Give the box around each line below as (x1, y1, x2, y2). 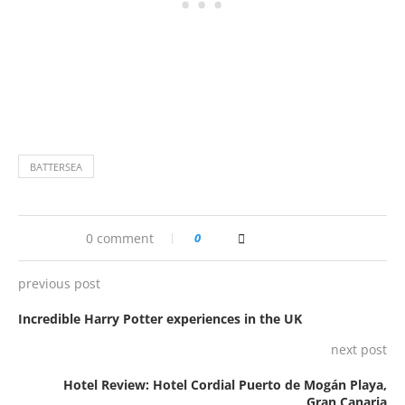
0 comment (85, 229, 154, 247)
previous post (18, 274, 100, 292)
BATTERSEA (30, 159, 82, 174)
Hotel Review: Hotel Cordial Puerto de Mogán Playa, (63, 375, 387, 393)
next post (331, 340, 387, 358)
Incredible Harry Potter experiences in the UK (18, 309, 302, 327)
